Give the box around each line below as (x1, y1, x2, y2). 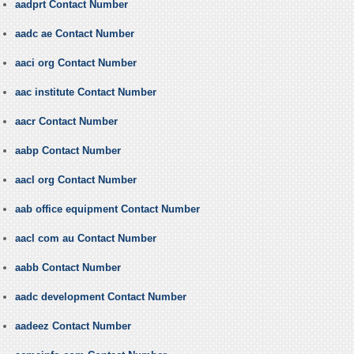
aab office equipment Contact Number (14, 203, 200, 216)
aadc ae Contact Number (14, 28, 134, 40)
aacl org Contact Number (14, 174, 137, 186)
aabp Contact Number (14, 145, 121, 157)
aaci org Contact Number (14, 57, 137, 70)
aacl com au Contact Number (14, 232, 156, 245)
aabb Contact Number (14, 262, 121, 274)
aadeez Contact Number (14, 320, 131, 333)
